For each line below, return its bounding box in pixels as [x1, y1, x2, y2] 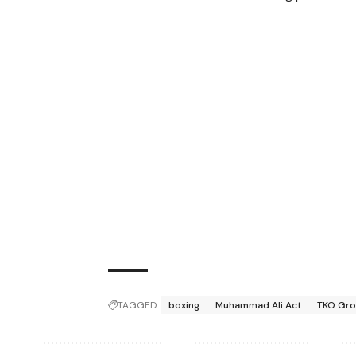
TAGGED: [118, 298, 159, 311]
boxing [168, 298, 200, 311]
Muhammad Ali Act [215, 298, 302, 311]
